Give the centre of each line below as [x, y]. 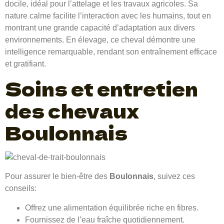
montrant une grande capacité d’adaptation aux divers [100, 28]
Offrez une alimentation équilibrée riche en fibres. [112, 207]
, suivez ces [174, 176]
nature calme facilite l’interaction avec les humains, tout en [108, 16]
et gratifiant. [25, 64]
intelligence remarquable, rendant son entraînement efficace [111, 52]
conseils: [21, 188]
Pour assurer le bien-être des [57, 176]
